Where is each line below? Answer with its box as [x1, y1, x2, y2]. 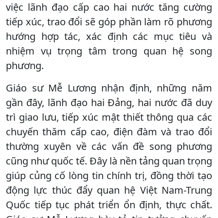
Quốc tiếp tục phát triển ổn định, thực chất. [6, 198, 212, 211]
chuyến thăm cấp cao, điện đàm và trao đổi [6, 125, 212, 138]
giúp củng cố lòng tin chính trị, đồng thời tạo [6, 168, 212, 182]
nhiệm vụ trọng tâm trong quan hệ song [6, 44, 212, 57]
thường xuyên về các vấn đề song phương [6, 139, 212, 153]
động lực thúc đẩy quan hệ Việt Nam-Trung [6, 183, 212, 197]
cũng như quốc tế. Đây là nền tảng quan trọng [6, 154, 212, 167]
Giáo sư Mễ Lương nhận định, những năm [6, 81, 212, 94]
